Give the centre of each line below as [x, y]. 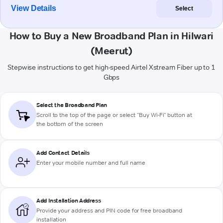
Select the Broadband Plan [72, 105]
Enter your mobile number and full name [91, 163]
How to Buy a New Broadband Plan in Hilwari [111, 36]
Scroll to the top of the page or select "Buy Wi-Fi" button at [114, 115]
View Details [34, 8]
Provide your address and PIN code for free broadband [110, 211]
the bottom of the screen [70, 124]
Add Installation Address [69, 201]
